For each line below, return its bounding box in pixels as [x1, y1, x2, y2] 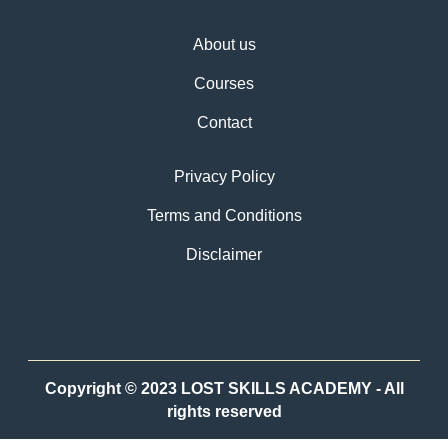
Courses [194, 74, 254, 92]
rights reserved [166, 403, 282, 421]
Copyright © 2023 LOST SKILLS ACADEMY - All [44, 380, 404, 398]
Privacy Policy [173, 168, 275, 186]
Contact [196, 113, 252, 131]
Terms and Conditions [146, 206, 302, 224]
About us [192, 36, 256, 54]
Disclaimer [186, 245, 262, 263]
